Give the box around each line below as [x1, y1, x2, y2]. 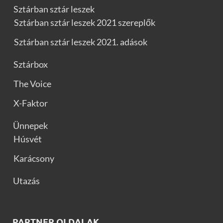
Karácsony [13, 153, 54, 164]
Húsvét [13, 133, 42, 145]
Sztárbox [13, 59, 48, 70]
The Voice [13, 78, 51, 90]
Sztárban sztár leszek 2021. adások [14, 36, 147, 48]
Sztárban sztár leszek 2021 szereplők [14, 17, 155, 28]
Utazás [13, 175, 40, 187]
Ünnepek [13, 120, 48, 131]
